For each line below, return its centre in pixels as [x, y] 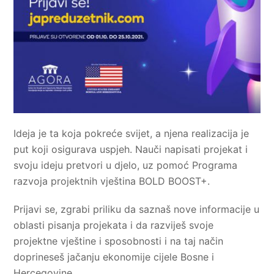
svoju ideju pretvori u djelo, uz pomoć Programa [126, 165]
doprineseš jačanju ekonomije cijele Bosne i [114, 257]
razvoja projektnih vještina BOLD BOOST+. [112, 181]
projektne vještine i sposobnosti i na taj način [119, 241]
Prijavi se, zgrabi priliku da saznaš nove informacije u [137, 209]
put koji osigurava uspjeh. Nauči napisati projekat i [131, 150]
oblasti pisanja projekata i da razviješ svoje [114, 225]
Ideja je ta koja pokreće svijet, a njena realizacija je [131, 134]
